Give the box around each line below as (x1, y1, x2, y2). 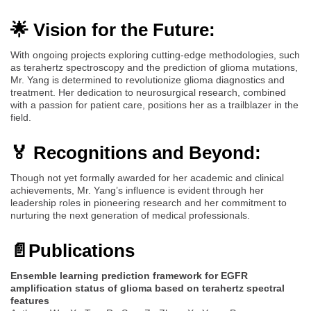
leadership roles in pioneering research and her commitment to (10, 196, 287, 208)
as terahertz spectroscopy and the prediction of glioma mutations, (10, 61, 298, 73)
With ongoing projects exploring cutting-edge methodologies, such (10, 49, 300, 60)
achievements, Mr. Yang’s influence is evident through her (10, 184, 264, 196)
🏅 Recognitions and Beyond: (10, 142, 261, 163)
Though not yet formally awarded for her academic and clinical (10, 171, 284, 183)
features (10, 294, 49, 306)
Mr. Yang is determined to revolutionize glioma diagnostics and (10, 74, 285, 85)
